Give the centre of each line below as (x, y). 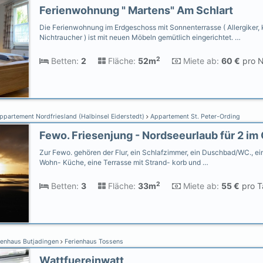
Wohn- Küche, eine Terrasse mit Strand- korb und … (124, 162)
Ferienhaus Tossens (93, 242)
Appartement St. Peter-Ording (194, 117)
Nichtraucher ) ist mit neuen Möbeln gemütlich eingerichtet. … (140, 37)
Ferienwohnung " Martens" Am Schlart (136, 10)
